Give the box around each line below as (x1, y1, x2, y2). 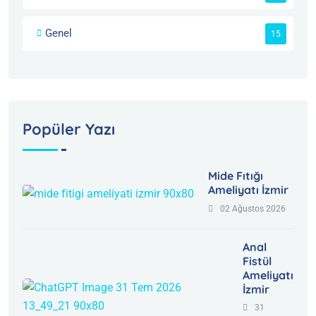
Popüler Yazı (23, 119, 115, 140)
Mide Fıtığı (208, 169, 263, 183)
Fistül (243, 254, 272, 269)
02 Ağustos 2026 (220, 204, 286, 214)
